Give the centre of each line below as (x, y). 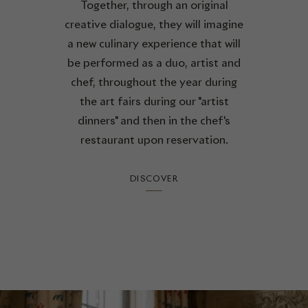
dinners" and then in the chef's (154, 121)
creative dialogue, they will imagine (154, 24)
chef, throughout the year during (154, 82)
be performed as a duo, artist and (154, 63)
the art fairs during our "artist (154, 101)
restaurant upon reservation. (154, 140)
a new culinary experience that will (154, 44)
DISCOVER (154, 178)
